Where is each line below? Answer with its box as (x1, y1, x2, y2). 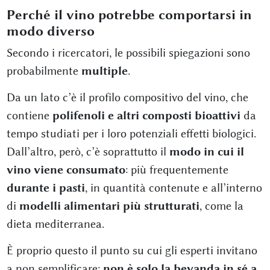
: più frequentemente (125, 162, 228, 177)
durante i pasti (6, 180, 85, 195)
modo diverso (6, 23, 95, 39)
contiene (6, 108, 52, 122)
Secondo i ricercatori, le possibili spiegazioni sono (6, 45, 250, 60)
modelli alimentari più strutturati (19, 198, 199, 213)
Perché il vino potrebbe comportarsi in (6, 7, 252, 23)
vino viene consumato (6, 162, 125, 177)
